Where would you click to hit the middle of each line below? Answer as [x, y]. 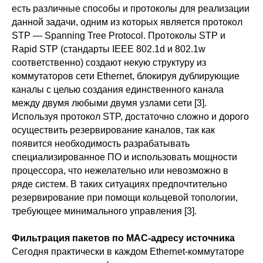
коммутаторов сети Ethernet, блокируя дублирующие [126, 76]
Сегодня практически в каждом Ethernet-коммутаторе [128, 251]
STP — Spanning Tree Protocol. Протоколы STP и [119, 35]
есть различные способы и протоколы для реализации [131, 8]
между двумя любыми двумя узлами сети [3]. [109, 103]
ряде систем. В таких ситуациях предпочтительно [119, 184]
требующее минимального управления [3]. [104, 211]
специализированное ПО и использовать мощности [124, 157]
